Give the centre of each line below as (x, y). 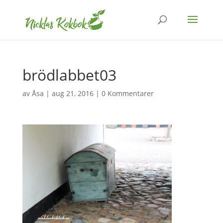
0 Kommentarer (127, 93)
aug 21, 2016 (72, 93)
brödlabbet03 (69, 75)
